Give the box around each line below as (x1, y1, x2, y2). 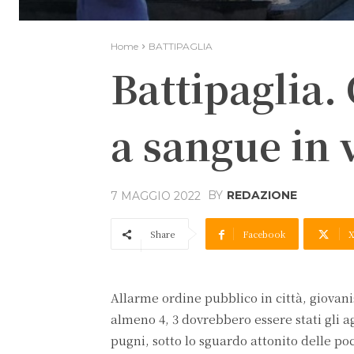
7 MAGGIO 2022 (111, 188, 201, 203)
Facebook (243, 228, 285, 240)
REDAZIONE (227, 188, 297, 203)
